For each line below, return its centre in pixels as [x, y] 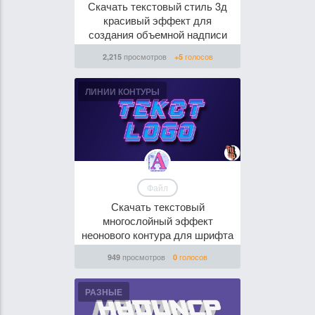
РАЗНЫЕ [104, 292]
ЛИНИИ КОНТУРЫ [122, 91]
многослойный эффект [157, 220]
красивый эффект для [157, 20]
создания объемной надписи [157, 34]
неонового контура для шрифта [157, 234]
